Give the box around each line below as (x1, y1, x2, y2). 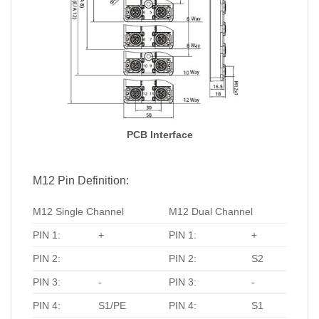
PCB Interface (126, 129, 193, 140)
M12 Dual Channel (169, 206, 253, 217)
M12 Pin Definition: (33, 174, 129, 187)
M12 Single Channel (33, 206, 124, 217)
